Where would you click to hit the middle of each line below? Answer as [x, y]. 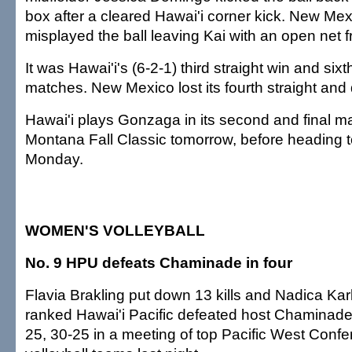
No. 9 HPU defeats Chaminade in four [159, 262]
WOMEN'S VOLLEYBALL [115, 230]
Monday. [54, 159]
